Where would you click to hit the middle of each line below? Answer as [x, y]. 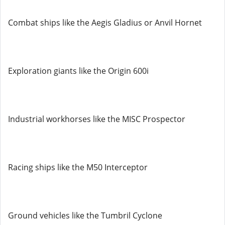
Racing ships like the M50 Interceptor [78, 167]
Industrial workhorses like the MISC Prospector [97, 119]
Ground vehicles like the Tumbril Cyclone [85, 215]
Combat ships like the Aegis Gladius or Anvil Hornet [105, 23]
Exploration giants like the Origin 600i [78, 71]
